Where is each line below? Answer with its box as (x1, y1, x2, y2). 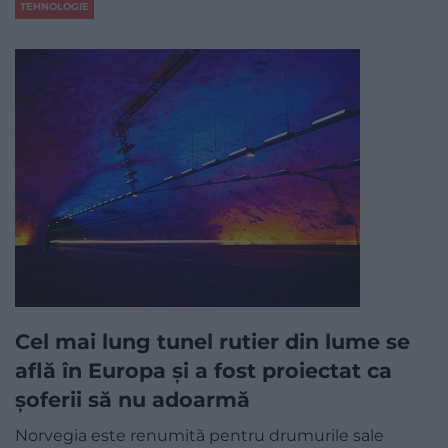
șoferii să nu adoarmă (15, 387, 250, 413)
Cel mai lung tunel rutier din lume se (15, 329, 410, 355)
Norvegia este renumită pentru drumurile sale (15, 426, 384, 446)
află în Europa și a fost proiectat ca (15, 358, 392, 384)
